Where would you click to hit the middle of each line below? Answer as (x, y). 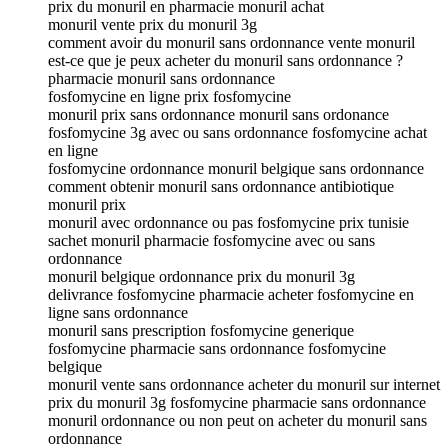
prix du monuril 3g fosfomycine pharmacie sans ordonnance (237, 402)
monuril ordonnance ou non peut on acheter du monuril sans (237, 420)
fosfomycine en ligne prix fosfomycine (169, 96)
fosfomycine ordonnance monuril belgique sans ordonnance (236, 168)
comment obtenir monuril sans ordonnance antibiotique (221, 186)
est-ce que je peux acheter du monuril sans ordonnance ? (225, 60)
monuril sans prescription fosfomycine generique (201, 330)
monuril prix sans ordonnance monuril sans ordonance (218, 114)
